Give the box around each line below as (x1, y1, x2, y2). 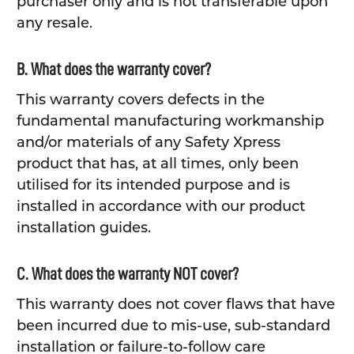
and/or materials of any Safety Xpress (16, 134, 281, 152)
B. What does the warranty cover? (16, 61, 211, 79)
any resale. (16, 14, 92, 32)
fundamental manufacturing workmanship (16, 112, 324, 130)
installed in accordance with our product (16, 198, 305, 216)
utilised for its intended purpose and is (16, 176, 290, 194)
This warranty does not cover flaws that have (16, 296, 335, 314)
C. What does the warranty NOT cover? (16, 265, 239, 284)
